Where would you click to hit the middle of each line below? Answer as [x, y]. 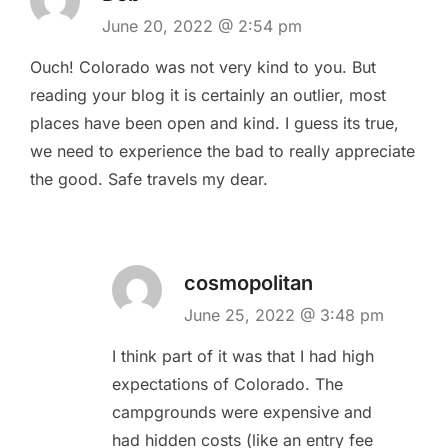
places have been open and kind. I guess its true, [214, 122]
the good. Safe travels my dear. [149, 178]
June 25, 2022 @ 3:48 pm [284, 314]
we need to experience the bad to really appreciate [222, 150]
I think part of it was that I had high [243, 355]
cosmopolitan [248, 282]
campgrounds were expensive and [242, 411]
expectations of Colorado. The [227, 383]
